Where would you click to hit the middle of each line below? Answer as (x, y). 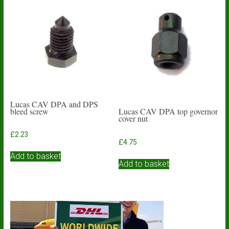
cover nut (133, 119)
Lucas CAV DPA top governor (168, 111)
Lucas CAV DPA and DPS (54, 104)
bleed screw (29, 111)
